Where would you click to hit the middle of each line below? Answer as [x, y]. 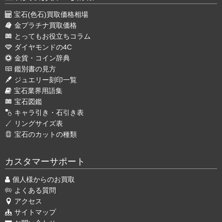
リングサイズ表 [39, 124]
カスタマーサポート [45, 162]
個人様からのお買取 [44, 180]
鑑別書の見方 [35, 69]
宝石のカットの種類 [46, 135]
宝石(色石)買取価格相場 [51, 15]
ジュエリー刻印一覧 [46, 80]
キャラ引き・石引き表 [49, 113]
